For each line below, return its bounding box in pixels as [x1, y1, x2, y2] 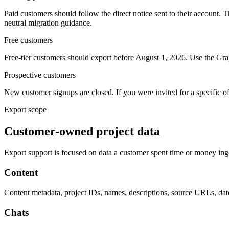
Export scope [4, 105, 47, 114]
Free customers [4, 35, 53, 44]
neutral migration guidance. [4, 18, 92, 27]
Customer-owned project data [4, 124, 160, 138]
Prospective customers [4, 70, 76, 79]
